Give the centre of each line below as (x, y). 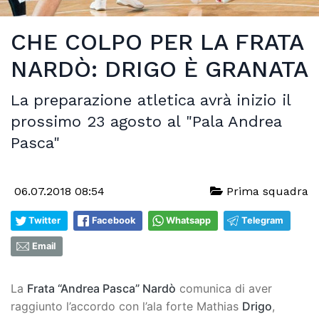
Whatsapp (188, 220)
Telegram (262, 220)
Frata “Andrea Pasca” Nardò (101, 288)
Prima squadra (266, 191)
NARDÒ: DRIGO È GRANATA (159, 69)
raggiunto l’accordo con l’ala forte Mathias (126, 306)
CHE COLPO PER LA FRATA (157, 42)
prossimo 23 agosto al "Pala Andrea (146, 121)
